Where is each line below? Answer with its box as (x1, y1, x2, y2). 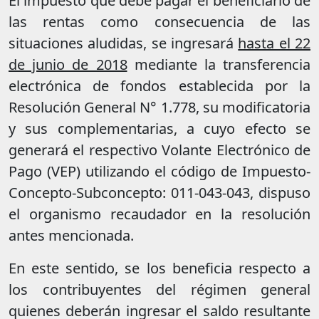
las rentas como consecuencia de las (9, 12, 310, 32)
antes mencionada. (9, 226, 134, 246)
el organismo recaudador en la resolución (9, 204, 310, 224)
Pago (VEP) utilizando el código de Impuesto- (9, 162, 310, 182)
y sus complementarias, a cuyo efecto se (9, 119, 310, 139)
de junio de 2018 (9, 55, 127, 75)
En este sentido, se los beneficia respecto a (9, 258, 310, 278)
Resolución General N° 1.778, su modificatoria (9, 98, 310, 117)
